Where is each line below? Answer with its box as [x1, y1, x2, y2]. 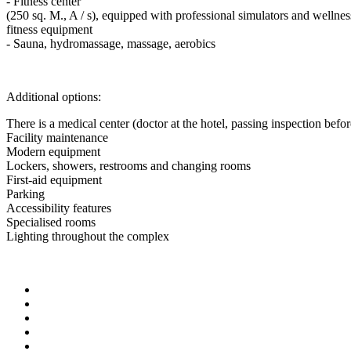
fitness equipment [6, 22, 92, 36]
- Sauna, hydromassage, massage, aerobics [6, 36, 215, 50]
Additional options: [6, 89, 101, 103]
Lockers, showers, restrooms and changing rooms [6, 158, 251, 172]
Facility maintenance [6, 130, 108, 144]
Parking [6, 186, 45, 201]
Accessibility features [6, 201, 111, 215]
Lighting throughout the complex [6, 229, 169, 243]
